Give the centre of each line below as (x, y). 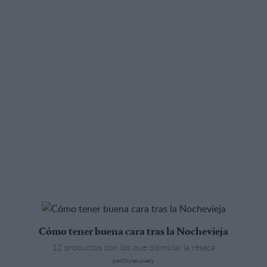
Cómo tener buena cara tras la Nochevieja (133, 232)
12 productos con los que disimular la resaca (133, 247)
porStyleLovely (133, 260)
